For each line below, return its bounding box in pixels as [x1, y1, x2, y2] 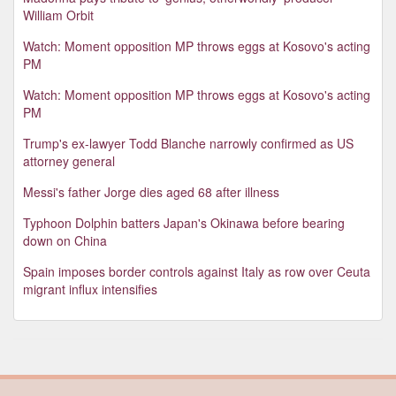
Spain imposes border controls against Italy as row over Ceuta [23, 262, 370, 280]
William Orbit [23, 5, 94, 24]
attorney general [23, 151, 115, 170]
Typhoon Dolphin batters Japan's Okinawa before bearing [23, 213, 345, 232]
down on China [23, 231, 107, 249]
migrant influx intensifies [23, 279, 157, 298]
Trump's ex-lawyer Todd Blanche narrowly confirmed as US [23, 133, 354, 152]
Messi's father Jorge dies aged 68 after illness [23, 182, 279, 201]
